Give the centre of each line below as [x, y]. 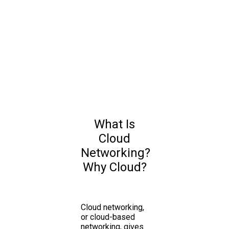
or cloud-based [108, 217]
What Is [114, 124]
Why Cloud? [114, 167]
